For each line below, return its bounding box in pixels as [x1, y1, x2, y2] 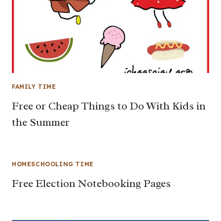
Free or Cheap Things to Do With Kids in [12, 99, 206, 113]
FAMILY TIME [12, 82, 56, 90]
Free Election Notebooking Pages [12, 176, 171, 190]
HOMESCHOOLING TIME [12, 160, 94, 168]
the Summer [12, 115, 70, 129]
